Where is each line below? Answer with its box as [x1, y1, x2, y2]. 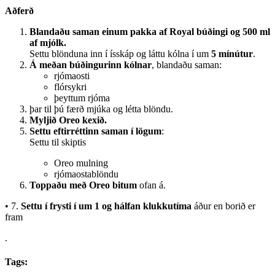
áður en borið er [192, 200, 255, 211]
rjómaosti [54, 70, 90, 81]
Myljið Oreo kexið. [29, 114, 107, 125]
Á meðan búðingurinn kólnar [29, 59, 152, 70]
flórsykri [54, 81, 87, 92]
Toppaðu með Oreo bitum [29, 179, 137, 190]
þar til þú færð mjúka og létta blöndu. [29, 103, 173, 114]
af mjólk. [29, 37, 66, 48]
